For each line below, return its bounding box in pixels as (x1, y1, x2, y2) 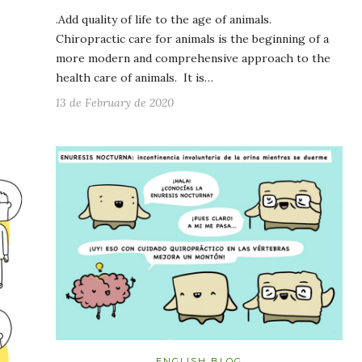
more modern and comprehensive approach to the (56, 51, 330, 65)
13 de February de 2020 (56, 95, 174, 110)
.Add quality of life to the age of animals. (56, 12, 271, 27)
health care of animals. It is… (56, 70, 213, 85)
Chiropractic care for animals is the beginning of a (56, 32, 329, 46)
